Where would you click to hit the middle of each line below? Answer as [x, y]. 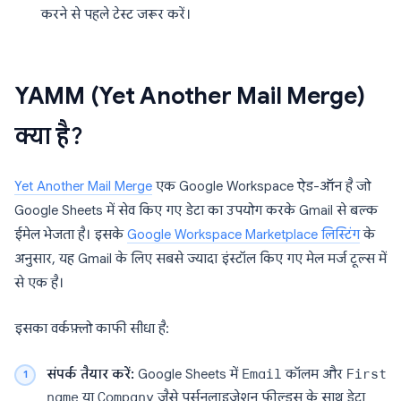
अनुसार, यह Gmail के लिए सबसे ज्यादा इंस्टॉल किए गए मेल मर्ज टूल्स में [200, 259]
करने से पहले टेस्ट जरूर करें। [116, 14]
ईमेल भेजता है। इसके [71, 235]
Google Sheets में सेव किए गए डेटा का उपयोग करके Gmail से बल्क [196, 210]
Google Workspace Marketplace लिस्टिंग [243, 235]
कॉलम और [314, 374]
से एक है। [39, 283]
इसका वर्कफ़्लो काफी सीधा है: [92, 328]
